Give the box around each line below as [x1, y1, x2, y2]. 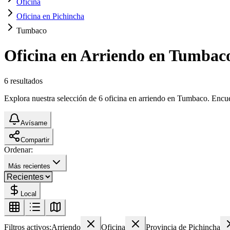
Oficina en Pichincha [16, 12, 84, 21]
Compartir [21, 136, 49, 144]
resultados [10, 76, 43, 85]
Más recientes [8, 162, 50, 170]
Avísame [21, 119, 47, 127]
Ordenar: [4, 145, 33, 154]
